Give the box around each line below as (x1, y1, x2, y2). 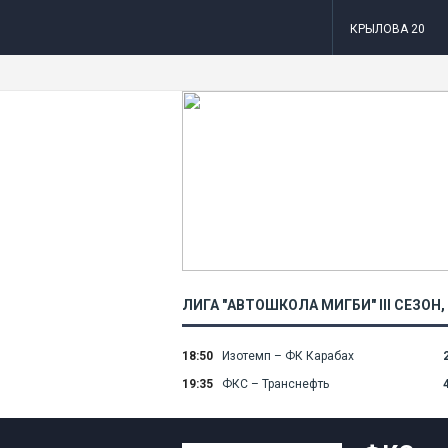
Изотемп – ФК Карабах (222, 349, 354, 363)
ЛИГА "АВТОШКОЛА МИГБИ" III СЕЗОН (182, 297, 441, 313)
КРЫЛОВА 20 (350, 22, 425, 36)
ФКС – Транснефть (222, 377, 329, 391)
